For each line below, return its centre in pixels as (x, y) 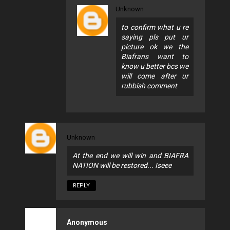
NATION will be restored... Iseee (122, 165)
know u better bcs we (155, 66)
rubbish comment (149, 85)
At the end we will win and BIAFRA (130, 155)
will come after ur (155, 76)
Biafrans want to (155, 56)
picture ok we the (155, 46)
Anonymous (87, 222)
